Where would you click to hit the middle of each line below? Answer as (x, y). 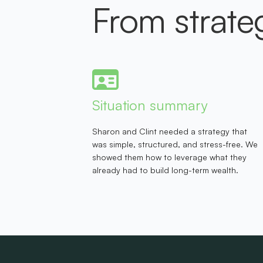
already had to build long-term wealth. (165, 170)
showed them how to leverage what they (169, 157)
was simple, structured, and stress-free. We (175, 144)
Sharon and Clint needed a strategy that (170, 131)
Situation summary (150, 105)
